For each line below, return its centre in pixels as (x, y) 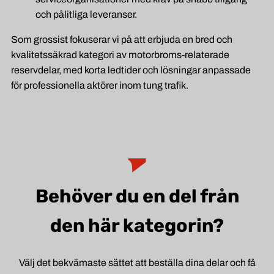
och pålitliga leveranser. (86, 15)
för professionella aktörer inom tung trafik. (100, 86)
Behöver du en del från (137, 197)
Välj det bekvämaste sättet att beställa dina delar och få (137, 263)
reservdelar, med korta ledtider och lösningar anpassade (131, 70)
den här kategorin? (137, 226)
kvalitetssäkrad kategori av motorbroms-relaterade (120, 55)
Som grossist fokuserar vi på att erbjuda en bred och (122, 40)
